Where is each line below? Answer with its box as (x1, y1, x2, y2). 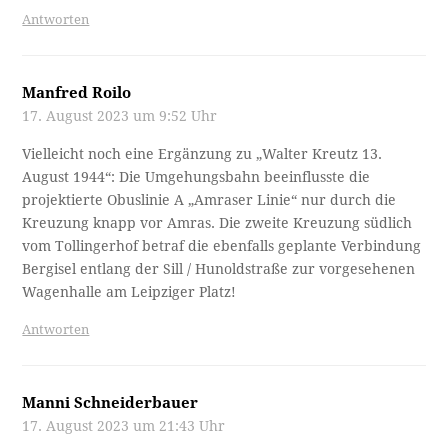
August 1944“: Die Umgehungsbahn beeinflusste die (22, 169, 371, 186)
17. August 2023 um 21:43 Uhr (22, 418, 226, 435)
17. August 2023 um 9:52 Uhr (22, 108, 218, 125)
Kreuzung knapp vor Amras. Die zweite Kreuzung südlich (22, 215, 413, 232)
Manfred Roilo (22, 84, 132, 103)
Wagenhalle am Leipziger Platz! (22, 284, 237, 301)
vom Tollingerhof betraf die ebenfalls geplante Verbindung (22, 238, 422, 255)
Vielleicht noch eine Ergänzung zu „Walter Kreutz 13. (22, 146, 383, 163)
